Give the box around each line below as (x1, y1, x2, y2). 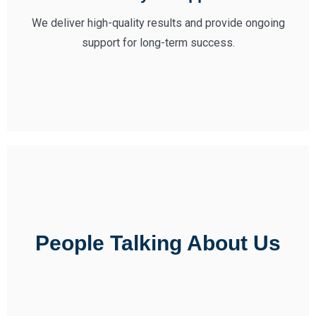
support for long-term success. (81, 35, 235, 49)
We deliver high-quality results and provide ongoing (31, 16, 285, 30)
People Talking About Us (35, 231, 281, 255)
